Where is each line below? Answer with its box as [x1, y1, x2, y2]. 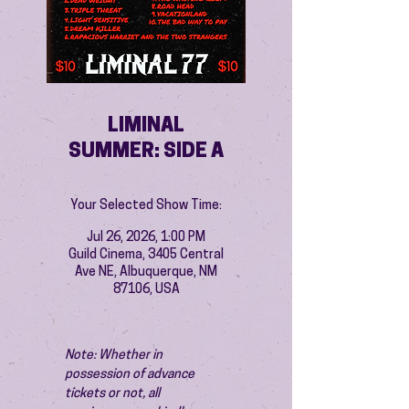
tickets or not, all [65, 387, 163, 401]
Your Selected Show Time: [70, 199, 222, 213]
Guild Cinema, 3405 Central [68, 248, 224, 262]
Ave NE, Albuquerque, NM [75, 266, 217, 279]
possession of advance [65, 368, 197, 382]
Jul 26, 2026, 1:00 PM [87, 231, 205, 245]
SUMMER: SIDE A [68, 142, 224, 163]
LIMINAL [108, 116, 184, 137]
